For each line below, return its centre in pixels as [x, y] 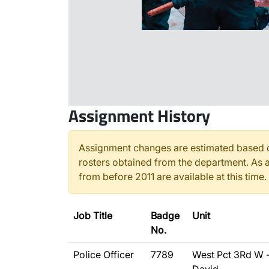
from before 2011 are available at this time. [173, 177]
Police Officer [104, 255]
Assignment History [139, 116]
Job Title [93, 216]
